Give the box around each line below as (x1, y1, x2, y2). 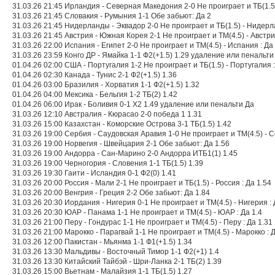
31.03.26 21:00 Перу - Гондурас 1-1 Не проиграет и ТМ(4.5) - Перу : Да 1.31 (12, 218, 273, 227)
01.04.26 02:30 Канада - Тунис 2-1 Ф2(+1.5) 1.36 (12, 71, 177, 79)
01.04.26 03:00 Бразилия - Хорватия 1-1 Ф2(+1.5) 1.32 (12, 80, 199, 89)
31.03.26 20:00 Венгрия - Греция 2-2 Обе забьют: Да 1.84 (12, 188, 210, 197)
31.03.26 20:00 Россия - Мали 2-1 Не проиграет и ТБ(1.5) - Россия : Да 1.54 (12, 179, 271, 187)
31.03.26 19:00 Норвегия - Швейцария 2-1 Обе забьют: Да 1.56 (12, 139, 230, 148)
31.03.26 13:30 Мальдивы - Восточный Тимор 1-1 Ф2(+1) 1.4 (12, 247, 219, 256)
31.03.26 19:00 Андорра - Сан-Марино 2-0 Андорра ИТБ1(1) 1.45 (12, 149, 238, 158)
